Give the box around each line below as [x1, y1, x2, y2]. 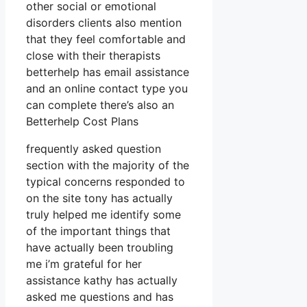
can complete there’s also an [26, 98, 174, 112]
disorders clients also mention [26, 16, 182, 30]
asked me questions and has [26, 290, 173, 304]
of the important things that [26, 224, 171, 238]
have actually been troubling [26, 241, 173, 255]
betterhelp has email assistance [26, 65, 189, 79]
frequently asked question [26, 142, 161, 156]
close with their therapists [26, 49, 160, 63]
